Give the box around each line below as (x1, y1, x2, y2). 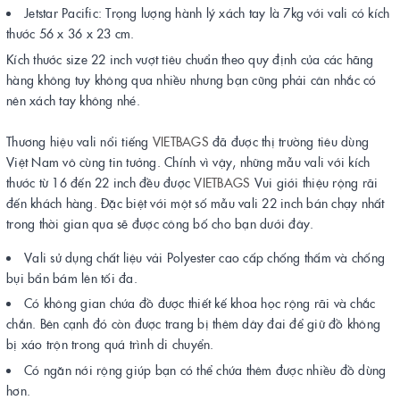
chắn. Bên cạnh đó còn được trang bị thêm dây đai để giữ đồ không (6, 314, 380, 333)
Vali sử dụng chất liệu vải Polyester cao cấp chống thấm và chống (24, 247, 385, 266)
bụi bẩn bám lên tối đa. (6, 268, 137, 287)
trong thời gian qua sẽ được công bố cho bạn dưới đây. (6, 213, 314, 232)
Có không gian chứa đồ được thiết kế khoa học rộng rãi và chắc (24, 294, 376, 312)
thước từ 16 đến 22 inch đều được (6, 172, 195, 191)
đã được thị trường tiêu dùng (208, 131, 369, 150)
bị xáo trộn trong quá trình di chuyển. (6, 335, 214, 354)
